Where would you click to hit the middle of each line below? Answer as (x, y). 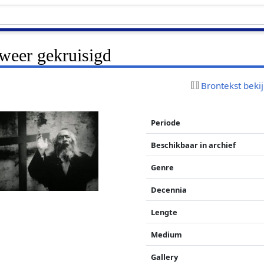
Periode (166, 122)
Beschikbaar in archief (194, 145)
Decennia (169, 189)
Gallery (165, 257)
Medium (167, 234)
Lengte (164, 212)
